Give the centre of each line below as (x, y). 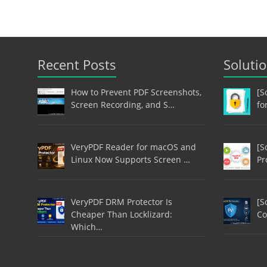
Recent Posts (77, 65)
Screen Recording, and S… (122, 105)
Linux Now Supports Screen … (130, 159)
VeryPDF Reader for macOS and (133, 147)
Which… (86, 226)
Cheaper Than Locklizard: (121, 214)
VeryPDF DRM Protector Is (121, 201)
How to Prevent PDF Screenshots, (136, 92)
